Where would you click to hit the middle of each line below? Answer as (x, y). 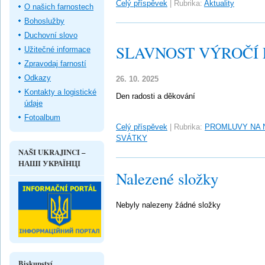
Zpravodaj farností (55, 63)
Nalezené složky (167, 179)
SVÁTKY (132, 138)
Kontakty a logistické (60, 92)
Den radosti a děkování (156, 96)
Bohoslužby (44, 21)
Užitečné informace (57, 49)
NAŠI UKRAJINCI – (52, 152)
